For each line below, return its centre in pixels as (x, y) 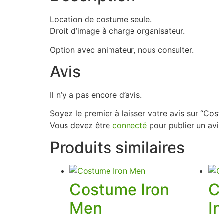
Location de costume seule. (101, 19)
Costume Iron (119, 189)
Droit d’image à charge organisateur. (117, 31)
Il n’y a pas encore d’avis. (96, 95)
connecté (130, 125)
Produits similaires (117, 147)
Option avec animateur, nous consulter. (122, 50)
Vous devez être (81, 125)
